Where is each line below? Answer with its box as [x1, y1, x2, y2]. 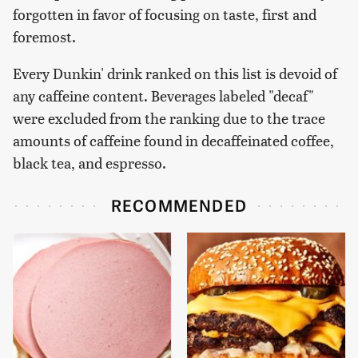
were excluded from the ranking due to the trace [13, 107, 325, 128]
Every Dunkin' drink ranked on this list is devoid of [13, 62, 337, 83]
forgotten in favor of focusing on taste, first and [13, 3, 316, 24]
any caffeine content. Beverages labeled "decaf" [13, 85, 314, 105]
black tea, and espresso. [13, 152, 166, 173]
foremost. [13, 26, 76, 46]
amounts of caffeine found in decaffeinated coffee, [13, 129, 334, 150]
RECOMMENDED [110, 192, 248, 217]
